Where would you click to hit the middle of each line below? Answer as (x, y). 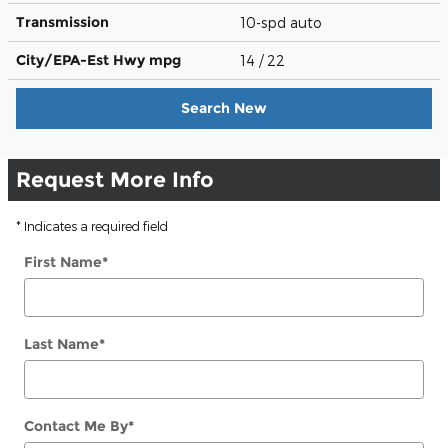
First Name (63, 261)
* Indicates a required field (92, 225)
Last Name (61, 343)
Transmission (62, 21)
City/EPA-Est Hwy (82, 59)
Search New (224, 107)
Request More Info (115, 179)
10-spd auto (283, 22)
